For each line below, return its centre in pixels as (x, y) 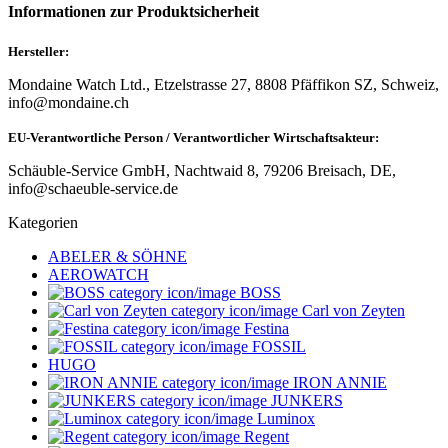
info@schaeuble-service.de (93, 189)
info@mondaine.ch (68, 103)
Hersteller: (38, 52)
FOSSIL (277, 347)
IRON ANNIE (338, 383)
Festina (264, 329)
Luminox (284, 419)
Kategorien (43, 223)
